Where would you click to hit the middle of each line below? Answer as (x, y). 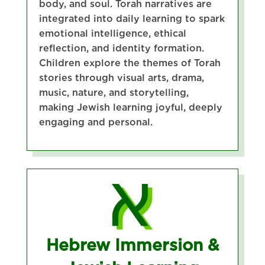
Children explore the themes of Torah (130, 63)
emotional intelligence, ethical (112, 33)
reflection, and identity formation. (121, 48)
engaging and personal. (96, 122)
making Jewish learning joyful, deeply (130, 107)
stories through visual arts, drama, (121, 77)
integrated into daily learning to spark (132, 18)
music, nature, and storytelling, (114, 92)
